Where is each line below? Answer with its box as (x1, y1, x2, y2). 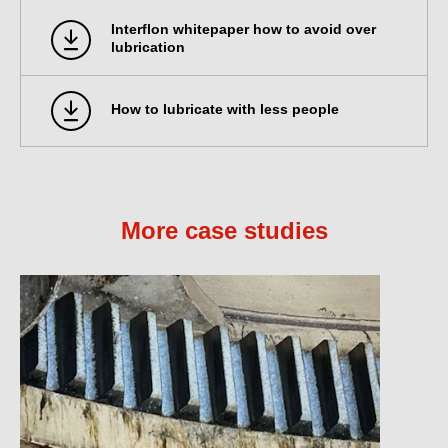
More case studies (120, 216, 328, 244)
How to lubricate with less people (111, 101, 339, 118)
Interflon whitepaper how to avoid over (111, 21, 376, 38)
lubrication (111, 39, 185, 56)
